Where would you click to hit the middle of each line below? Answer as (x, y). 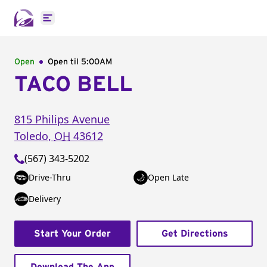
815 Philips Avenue (62, 119)
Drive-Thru (50, 177)
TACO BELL (73, 85)
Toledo (31, 136)
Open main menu (86, 24)
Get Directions (195, 234)
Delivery (45, 199)
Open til (64, 62)
